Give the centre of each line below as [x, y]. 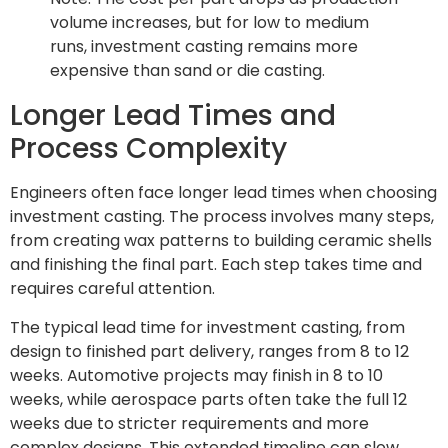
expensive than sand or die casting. [187, 71]
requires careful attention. [112, 289]
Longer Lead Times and [173, 116]
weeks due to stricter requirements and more [189, 423]
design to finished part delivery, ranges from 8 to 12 [209, 351]
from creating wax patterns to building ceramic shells [221, 241]
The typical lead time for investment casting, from [207, 327]
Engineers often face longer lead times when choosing [223, 193]
